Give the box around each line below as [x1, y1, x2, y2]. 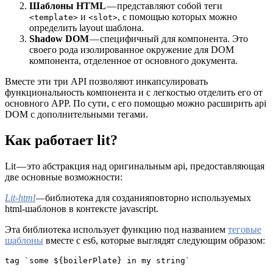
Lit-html [5, 193, 35, 204]
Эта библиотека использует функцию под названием [5, 224, 228, 235]
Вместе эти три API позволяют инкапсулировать [5, 76, 208, 87]
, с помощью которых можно [118, 12, 237, 23]
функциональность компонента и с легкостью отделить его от [5, 87, 263, 98]
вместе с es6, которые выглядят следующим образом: [43, 235, 265, 246]
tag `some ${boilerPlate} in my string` [5, 256, 190, 266]
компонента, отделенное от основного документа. [29, 55, 238, 66]
